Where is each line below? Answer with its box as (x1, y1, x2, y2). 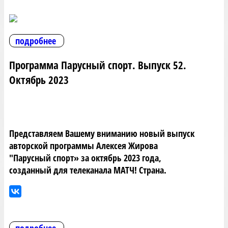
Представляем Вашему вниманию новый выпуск (9, 127, 194, 140)
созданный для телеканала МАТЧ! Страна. (9, 164, 166, 177)
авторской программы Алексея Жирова (9, 139, 158, 152)
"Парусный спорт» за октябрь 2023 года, (9, 152, 161, 164)
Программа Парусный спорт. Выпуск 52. (9, 58, 186, 73)
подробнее (15, 35, 56, 47)
